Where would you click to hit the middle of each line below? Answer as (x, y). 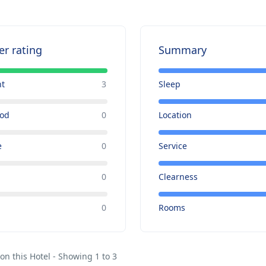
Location (175, 115)
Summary (182, 50)
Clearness (178, 177)
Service (172, 146)
